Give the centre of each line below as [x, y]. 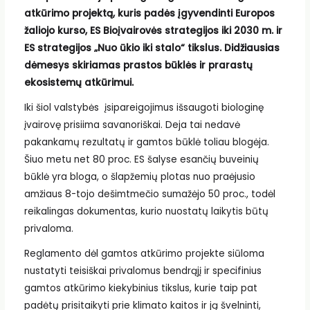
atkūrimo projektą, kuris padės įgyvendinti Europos [149, 14]
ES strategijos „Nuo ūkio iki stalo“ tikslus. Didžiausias [152, 48]
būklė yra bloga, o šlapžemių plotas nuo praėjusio [139, 176]
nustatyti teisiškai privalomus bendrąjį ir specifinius [143, 271]
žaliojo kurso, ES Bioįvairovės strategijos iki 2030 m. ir [153, 31]
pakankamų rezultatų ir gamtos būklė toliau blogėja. [146, 142]
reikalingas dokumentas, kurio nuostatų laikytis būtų [146, 211]
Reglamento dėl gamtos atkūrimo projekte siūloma [144, 253]
